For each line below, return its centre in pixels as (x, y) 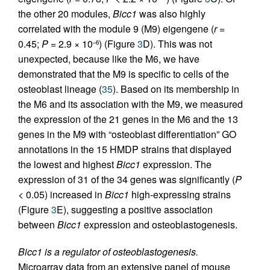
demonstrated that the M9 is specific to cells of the (124, 74)
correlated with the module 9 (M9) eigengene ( (116, 29)
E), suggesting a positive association (135, 209)
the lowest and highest (67, 164)
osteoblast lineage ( (60, 89)
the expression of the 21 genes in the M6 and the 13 (128, 119)
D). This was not (177, 44)
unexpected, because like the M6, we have (109, 59)
